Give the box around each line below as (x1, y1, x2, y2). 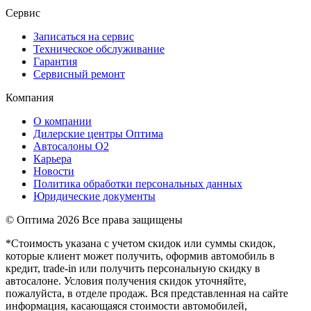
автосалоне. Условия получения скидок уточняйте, (6, 274, 246, 287)
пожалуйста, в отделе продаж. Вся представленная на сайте (6, 287, 288, 299)
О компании (33, 115, 92, 127)
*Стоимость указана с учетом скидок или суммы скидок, (6, 237, 276, 249)
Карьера (33, 152, 72, 165)
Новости (33, 165, 74, 177)
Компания (6, 91, 53, 103)
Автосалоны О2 (33, 140, 109, 152)
